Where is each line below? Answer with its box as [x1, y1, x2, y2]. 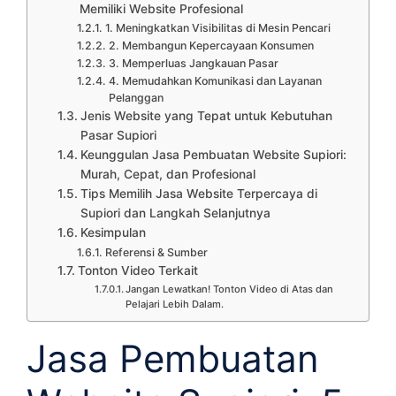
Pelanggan [108, 91, 164, 105]
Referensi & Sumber [104, 246, 208, 260]
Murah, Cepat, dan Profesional [80, 167, 255, 182]
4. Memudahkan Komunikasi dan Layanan [108, 74, 322, 88]
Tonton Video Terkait [77, 263, 198, 278]
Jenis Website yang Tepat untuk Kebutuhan [80, 109, 332, 124]
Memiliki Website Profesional [79, 2, 243, 17]
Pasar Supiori [80, 128, 156, 143]
